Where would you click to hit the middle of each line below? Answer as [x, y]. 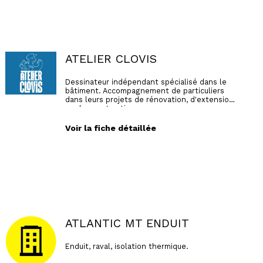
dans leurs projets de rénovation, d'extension [149, 99]
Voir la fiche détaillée [110, 128]
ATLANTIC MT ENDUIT [127, 224]
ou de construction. [101, 108]
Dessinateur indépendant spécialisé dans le [146, 82]
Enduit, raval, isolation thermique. [127, 246]
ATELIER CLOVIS [111, 59]
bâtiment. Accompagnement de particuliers [144, 90]
